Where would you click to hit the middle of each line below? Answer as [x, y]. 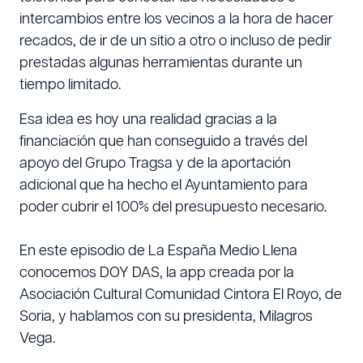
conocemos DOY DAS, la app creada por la [157, 273]
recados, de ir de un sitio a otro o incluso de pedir [175, 41]
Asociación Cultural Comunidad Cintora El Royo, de [181, 295]
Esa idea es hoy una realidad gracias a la [148, 120]
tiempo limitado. [70, 85]
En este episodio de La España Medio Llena [158, 251]
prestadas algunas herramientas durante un [161, 63]
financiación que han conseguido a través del [163, 141]
